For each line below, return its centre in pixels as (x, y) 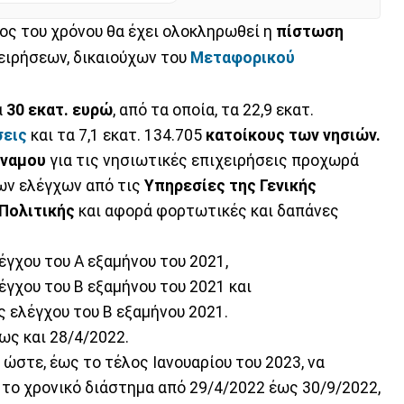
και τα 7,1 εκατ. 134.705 (116, 135)
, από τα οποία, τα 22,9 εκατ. (213, 110)
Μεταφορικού (241, 57)
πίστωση (308, 31)
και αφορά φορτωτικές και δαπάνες (207, 211)
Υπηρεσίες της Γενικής (230, 185)
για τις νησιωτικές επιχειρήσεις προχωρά (202, 160)
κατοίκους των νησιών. (293, 135)
